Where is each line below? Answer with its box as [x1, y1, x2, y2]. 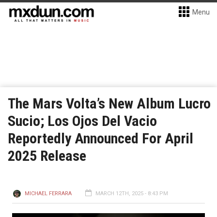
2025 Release [8, 147, 86, 164]
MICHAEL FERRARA [25, 190, 72, 197]
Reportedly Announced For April [8, 130, 193, 147]
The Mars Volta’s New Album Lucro [8, 95, 211, 112]
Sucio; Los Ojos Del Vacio [8, 112, 157, 129]
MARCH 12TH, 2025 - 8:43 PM [95, 190, 168, 197]
